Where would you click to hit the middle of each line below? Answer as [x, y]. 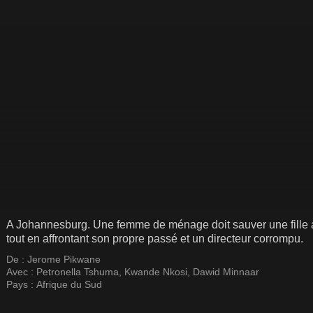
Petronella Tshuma [78, 272]
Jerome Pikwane [64, 259]
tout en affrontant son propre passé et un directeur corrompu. [155, 239]
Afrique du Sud [69, 284]
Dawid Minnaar [226, 272]
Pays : [21, 284]
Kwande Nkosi [156, 272]
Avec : [21, 272]
